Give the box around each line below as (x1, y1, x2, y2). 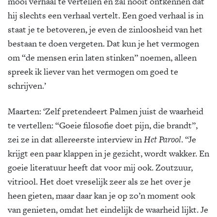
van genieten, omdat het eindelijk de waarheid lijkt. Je (8, 203, 208, 216)
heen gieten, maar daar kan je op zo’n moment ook (8, 189, 195, 201)
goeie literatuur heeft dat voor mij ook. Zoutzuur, (8, 161, 193, 173)
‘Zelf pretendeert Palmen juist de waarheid (41, 105, 203, 117)
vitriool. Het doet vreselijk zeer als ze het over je (8, 175, 191, 187)
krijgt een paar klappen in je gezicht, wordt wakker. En (8, 147, 209, 159)
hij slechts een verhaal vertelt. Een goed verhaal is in (8, 9, 203, 21)
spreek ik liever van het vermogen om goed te (8, 65, 178, 77)
